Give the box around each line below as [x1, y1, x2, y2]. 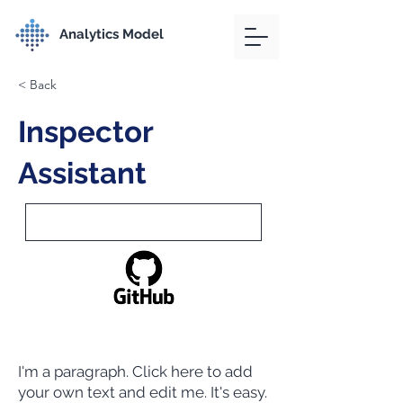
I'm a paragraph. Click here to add [18, 363, 253, 381]
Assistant [18, 156, 147, 191]
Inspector [18, 114, 153, 149]
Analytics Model [59, 26, 164, 42]
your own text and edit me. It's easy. [18, 383, 267, 401]
